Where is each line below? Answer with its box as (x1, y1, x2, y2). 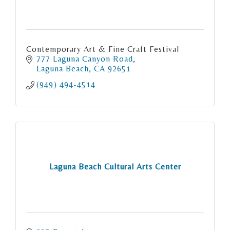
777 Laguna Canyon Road (36, 53, 133, 64)
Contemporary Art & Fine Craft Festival (26, 44, 179, 54)
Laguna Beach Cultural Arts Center (49, 162, 181, 172)
